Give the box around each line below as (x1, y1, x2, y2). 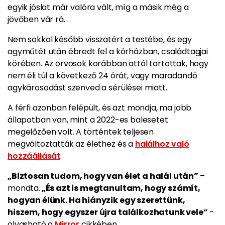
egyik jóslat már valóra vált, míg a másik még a (8, 2, 189, 13)
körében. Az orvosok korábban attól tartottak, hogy (8, 58, 208, 69)
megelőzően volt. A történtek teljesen (8, 126, 154, 138)
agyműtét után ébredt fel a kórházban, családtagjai (8, 46, 208, 57)
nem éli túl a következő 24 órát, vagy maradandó (8, 70, 197, 81)
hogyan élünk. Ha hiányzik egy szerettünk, (8, 194, 185, 206)
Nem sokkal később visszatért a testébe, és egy (8, 34, 192, 45)
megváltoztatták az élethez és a (8, 138, 135, 150)
